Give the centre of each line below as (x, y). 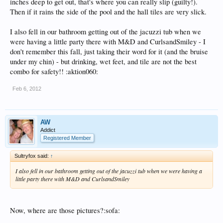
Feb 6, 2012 (27, 88)
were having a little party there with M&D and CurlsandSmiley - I (108, 41)
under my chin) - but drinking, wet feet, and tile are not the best (103, 61)
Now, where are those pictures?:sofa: (65, 211)
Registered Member (67, 138)
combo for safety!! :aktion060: (54, 71)
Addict (48, 130)
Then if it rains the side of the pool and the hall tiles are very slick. (108, 11)
